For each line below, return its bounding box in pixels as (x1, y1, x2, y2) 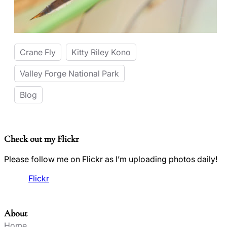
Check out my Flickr (4, 133, 79, 145)
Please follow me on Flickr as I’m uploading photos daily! (4, 154, 217, 165)
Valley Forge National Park (20, 68, 119, 79)
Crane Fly (20, 47, 56, 58)
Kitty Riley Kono (71, 47, 131, 58)
